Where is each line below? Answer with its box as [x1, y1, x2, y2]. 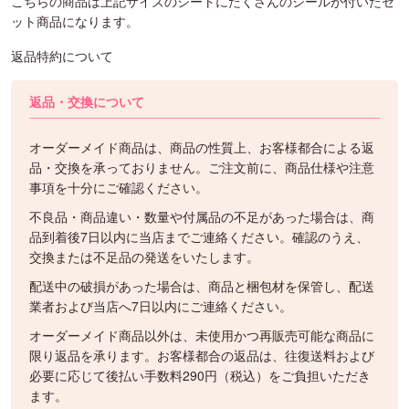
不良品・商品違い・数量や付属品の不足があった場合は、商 [29, 207, 374, 225]
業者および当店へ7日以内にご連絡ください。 [29, 297, 292, 315]
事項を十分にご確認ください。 [29, 178, 208, 196]
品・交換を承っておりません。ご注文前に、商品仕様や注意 [29, 158, 374, 176]
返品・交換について [29, 92, 144, 110]
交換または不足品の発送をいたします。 [29, 247, 259, 266]
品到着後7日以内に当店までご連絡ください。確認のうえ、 [29, 227, 369, 246]
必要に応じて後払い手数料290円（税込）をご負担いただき [29, 366, 371, 384]
